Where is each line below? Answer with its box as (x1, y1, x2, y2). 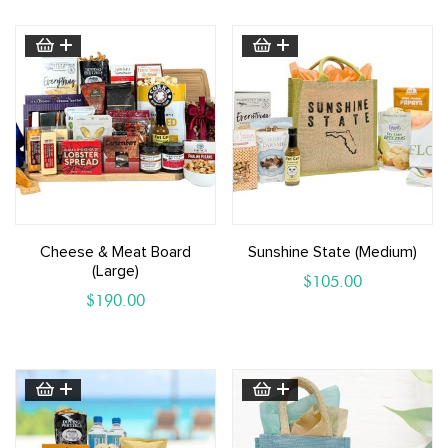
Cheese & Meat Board (39, 244, 191, 261)
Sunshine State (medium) (248, 244, 418, 261)
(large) (91, 263, 139, 280)
